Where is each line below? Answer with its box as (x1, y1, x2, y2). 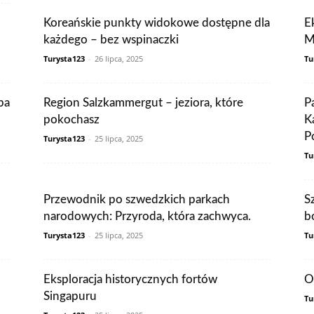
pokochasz (43, 114, 100, 125)
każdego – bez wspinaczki (43, 34, 179, 46)
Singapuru (43, 290, 97, 302)
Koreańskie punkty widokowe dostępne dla (43, 17, 270, 29)
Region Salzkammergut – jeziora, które (43, 97, 243, 109)
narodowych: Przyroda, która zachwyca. (43, 210, 251, 222)
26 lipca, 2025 (95, 53, 143, 64)
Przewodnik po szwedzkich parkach (43, 193, 230, 205)
